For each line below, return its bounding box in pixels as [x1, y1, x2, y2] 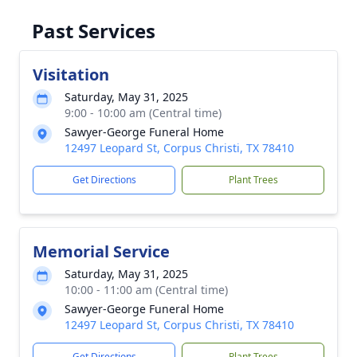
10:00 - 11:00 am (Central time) [65, 282, 228, 297]
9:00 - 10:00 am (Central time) [65, 105, 222, 120]
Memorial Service [33, 241, 170, 262]
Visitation [33, 64, 109, 85]
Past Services [32, 18, 155, 44]
